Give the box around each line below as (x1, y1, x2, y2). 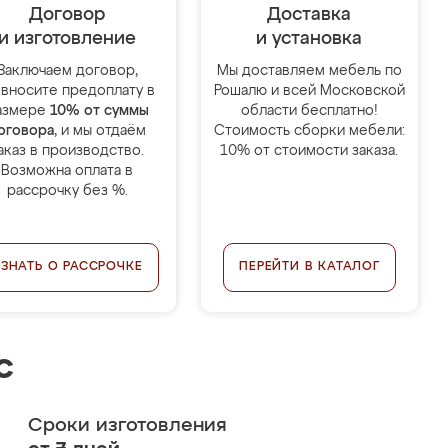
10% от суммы (49, 104, 149, 118)
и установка (256, 30, 363, 48)
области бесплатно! (240, 104, 378, 118)
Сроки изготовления (27, 416, 227, 435)
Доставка (267, 6, 352, 24)
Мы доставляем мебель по (216, 64, 402, 78)
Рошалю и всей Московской (213, 84, 405, 98)
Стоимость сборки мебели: (213, 124, 405, 138)
